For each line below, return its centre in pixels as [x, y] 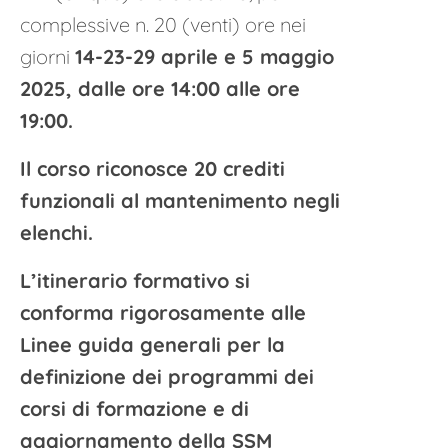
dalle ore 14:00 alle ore [189, 88]
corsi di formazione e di [134, 408]
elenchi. [56, 232]
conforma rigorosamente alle [163, 312]
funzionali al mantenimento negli [180, 200]
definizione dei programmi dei [167, 376]
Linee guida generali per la [152, 344]
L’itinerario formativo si [135, 280]
